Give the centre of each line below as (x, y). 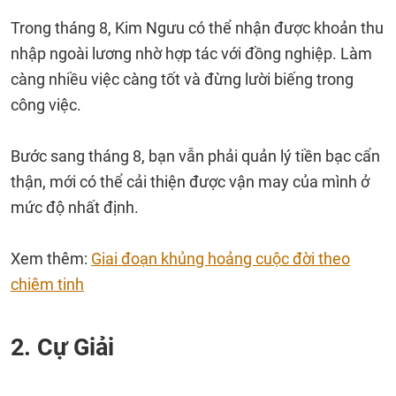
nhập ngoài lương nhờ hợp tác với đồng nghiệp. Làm (191, 53)
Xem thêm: (51, 259)
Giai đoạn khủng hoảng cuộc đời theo (221, 259)
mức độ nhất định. (75, 207)
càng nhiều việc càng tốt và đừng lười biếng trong (182, 79)
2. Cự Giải (65, 347)
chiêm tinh (47, 284)
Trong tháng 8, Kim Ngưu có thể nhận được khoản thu (197, 28)
